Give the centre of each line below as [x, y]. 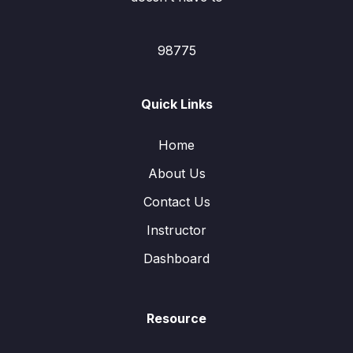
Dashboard [176, 258]
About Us [176, 173]
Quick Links [176, 104]
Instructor [176, 230]
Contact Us [176, 202]
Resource [176, 318]
